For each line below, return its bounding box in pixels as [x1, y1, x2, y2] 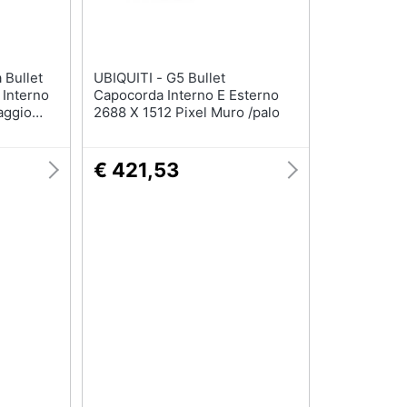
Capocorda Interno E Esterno [93, 86, 279, 104]
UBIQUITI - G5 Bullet [93, 69, 166, 87]
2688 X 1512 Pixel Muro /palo [93, 104, 280, 122]
